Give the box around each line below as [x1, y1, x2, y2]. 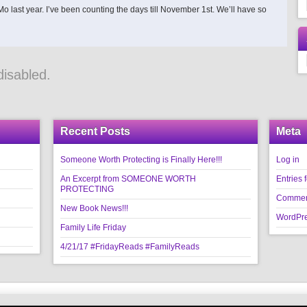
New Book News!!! [60, 204, 128, 213]
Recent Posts [60, 125, 130, 137]
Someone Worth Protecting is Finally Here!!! [60, 155, 222, 164]
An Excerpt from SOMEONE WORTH [60, 174, 196, 184]
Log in [276, 155, 299, 164]
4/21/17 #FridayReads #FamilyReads [60, 242, 199, 251]
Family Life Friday [60, 223, 126, 232]
